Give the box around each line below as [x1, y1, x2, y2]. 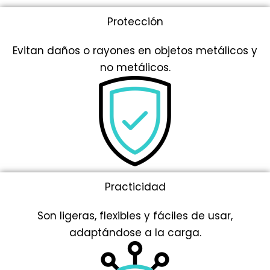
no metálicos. [99, 60, 171, 75]
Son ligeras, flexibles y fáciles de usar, [37, 208, 233, 223]
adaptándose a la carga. [69, 225, 201, 240]
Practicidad [104, 179, 166, 194]
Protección [107, 14, 163, 29]
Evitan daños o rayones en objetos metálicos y [13, 43, 257, 58]
